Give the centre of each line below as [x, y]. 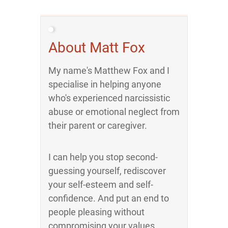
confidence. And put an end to [109, 198]
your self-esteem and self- [101, 184]
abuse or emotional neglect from [114, 112]
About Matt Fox [97, 48]
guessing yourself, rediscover [107, 171]
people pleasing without [96, 212]
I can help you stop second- [103, 157]
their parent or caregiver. [98, 125]
